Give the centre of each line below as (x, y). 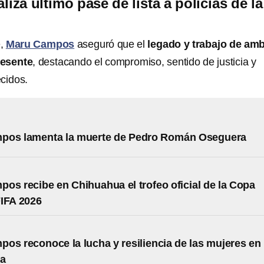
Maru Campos (40, 44)
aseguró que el (111, 44)
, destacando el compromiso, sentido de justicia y (144, 62)
